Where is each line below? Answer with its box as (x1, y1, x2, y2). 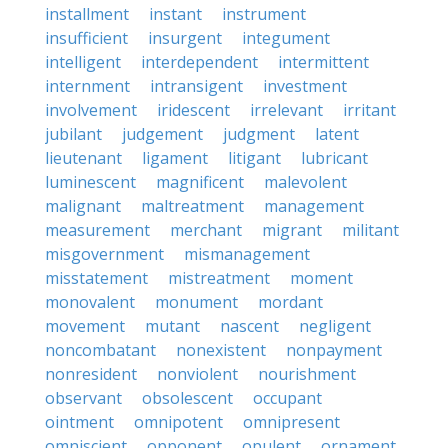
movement (45, 315, 125, 337)
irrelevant (250, 99, 323, 121)
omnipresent (243, 411, 340, 433)
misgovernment (45, 243, 164, 265)
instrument (222, 3, 306, 25)
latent (315, 123, 359, 145)
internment (45, 75, 130, 97)
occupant (253, 387, 322, 409)
